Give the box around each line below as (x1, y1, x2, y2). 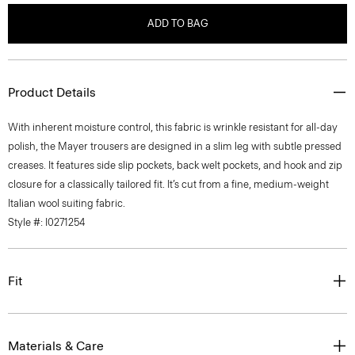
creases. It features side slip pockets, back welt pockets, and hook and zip (8, 159, 342, 171)
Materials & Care (8, 338, 104, 353)
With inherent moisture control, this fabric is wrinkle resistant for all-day (8, 121, 338, 133)
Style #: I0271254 (8, 216, 85, 228)
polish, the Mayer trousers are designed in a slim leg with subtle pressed (8, 140, 342, 152)
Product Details (8, 85, 96, 100)
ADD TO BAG (147, 17, 208, 29)
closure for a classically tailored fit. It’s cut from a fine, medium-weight (8, 178, 329, 190)
